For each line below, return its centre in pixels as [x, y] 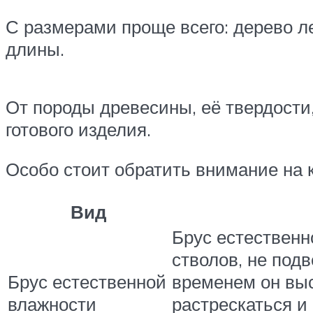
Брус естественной [87, 281]
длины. [37, 49]
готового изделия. [78, 129]
